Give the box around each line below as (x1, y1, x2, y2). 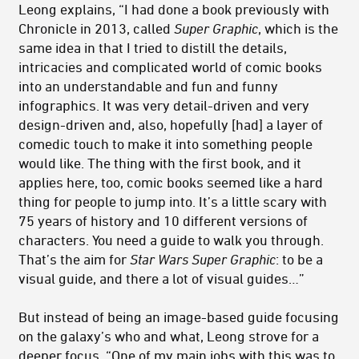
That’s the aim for (18, 251, 130, 268)
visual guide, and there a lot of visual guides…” (18, 270, 305, 287)
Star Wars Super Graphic (130, 251, 276, 268)
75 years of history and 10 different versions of (18, 212, 308, 229)
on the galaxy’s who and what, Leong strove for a (18, 328, 319, 345)
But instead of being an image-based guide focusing (18, 309, 339, 325)
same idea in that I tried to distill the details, (18, 39, 287, 56)
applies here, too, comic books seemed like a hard (18, 174, 323, 191)
